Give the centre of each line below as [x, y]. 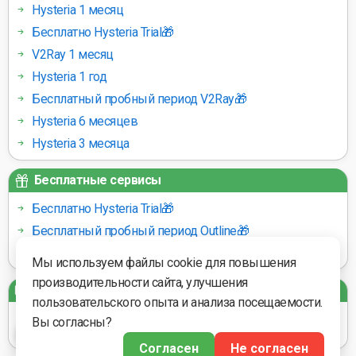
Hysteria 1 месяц [77, 10]
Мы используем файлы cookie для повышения [164, 263]
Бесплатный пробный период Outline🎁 [140, 231]
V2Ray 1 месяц [73, 55]
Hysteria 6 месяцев [85, 122]
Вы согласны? [72, 322]
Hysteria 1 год [69, 77]
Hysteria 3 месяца [81, 144]
